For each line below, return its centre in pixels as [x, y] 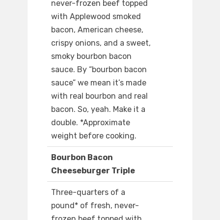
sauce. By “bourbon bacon [99, 70]
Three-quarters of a [88, 192]
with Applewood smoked [96, 17]
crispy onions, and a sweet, [101, 43]
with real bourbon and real [99, 96]
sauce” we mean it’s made [99, 83]
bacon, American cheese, [97, 30]
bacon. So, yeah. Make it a [98, 110]
